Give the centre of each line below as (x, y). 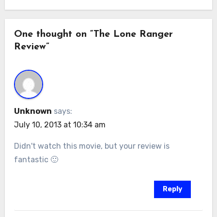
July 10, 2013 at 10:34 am (60, 125)
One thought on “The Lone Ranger (93, 34)
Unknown (33, 111)
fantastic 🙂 (36, 160)
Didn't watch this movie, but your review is (92, 146)
